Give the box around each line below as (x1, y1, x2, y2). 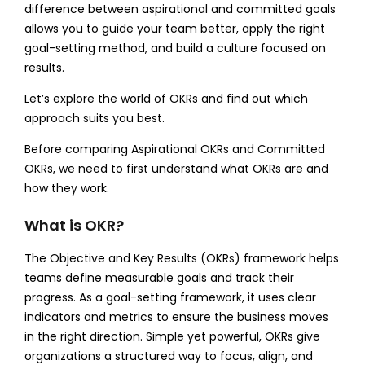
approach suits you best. (24, 109, 165, 126)
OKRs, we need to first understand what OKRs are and (24, 160, 328, 177)
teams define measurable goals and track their (24, 269, 294, 286)
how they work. (24, 179, 109, 196)
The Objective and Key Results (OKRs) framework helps (24, 249, 339, 266)
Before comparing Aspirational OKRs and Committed (24, 140, 325, 157)
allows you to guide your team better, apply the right (24, 20, 325, 37)
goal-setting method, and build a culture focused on (24, 39, 326, 56)
